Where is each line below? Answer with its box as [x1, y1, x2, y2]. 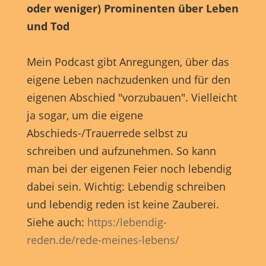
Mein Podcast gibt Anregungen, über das [26, 55, 229, 69]
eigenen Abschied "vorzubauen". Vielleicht [26, 90, 237, 105]
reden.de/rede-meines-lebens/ [26, 233, 179, 248]
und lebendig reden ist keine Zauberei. [26, 197, 219, 212]
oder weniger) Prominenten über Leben [26, 1, 239, 16]
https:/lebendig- [87, 215, 167, 230]
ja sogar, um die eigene [26, 108, 143, 123]
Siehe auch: [26, 215, 87, 230]
